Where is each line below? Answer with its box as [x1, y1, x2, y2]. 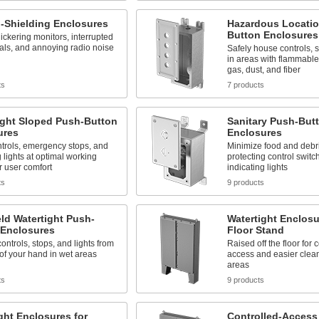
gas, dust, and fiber [226, 65, 300, 75]
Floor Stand [226, 224, 284, 236]
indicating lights [226, 162, 288, 172]
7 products [226, 80, 264, 89]
